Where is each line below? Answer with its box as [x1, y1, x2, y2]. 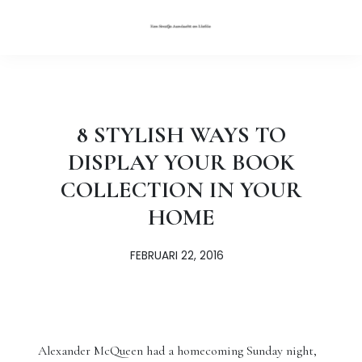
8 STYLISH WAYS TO [76, 120, 286, 149]
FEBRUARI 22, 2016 [130, 248, 224, 263]
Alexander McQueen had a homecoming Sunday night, [38, 343, 318, 359]
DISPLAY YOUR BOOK [67, 148, 295, 176]
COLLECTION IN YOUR [60, 175, 302, 204]
